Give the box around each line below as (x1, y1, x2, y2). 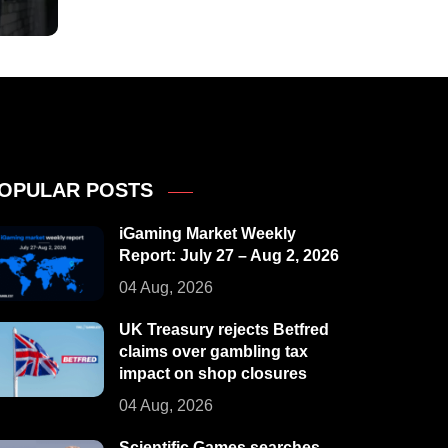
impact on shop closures (119, 365, 307, 383)
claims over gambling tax (119, 343, 308, 361)
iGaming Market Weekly (119, 225, 296, 243)
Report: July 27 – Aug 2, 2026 (119, 247, 339, 265)
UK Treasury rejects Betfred (119, 321, 329, 339)
